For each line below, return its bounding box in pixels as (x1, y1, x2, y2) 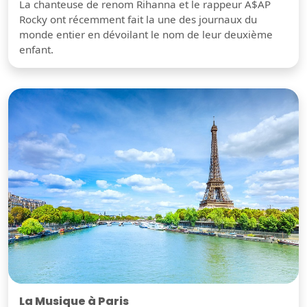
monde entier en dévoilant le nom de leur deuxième (19, 27, 273, 42)
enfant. (19, 42, 53, 57)
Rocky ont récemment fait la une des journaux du (19, 12, 257, 27)
